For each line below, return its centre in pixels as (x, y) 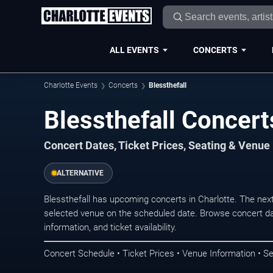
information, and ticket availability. (110, 227)
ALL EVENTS (134, 50)
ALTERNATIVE (80, 173)
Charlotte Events (71, 85)
